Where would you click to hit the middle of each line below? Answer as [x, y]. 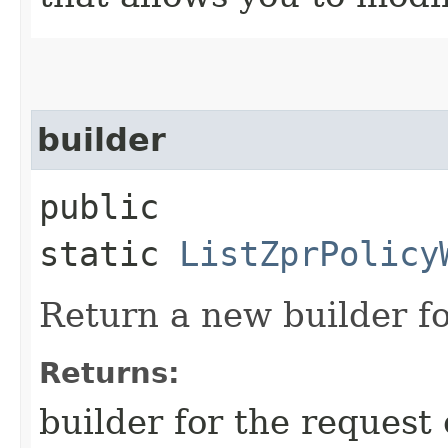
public [99, 206]
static [109, 253]
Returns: [109, 372]
